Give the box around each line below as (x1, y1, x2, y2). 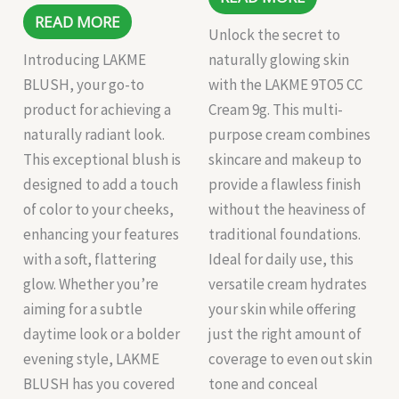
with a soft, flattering (23, 248, 158, 269)
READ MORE (34, 11, 120, 32)
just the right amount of (208, 323, 362, 344)
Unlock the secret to (208, 24, 340, 45)
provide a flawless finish (208, 174, 361, 194)
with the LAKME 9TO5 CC (208, 74, 362, 94)
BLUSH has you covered (23, 373, 176, 394)
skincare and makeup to (208, 149, 362, 169)
